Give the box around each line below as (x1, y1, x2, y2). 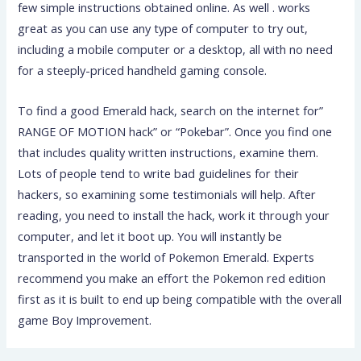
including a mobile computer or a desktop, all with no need (18, 41, 334, 58)
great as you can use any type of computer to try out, (18, 20, 309, 37)
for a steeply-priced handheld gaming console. (18, 62, 268, 79)
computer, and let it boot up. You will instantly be (18, 227, 283, 244)
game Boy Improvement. (18, 311, 152, 328)
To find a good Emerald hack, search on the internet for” (18, 102, 324, 118)
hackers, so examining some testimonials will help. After (18, 185, 317, 202)
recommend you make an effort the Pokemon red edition (18, 269, 326, 286)
